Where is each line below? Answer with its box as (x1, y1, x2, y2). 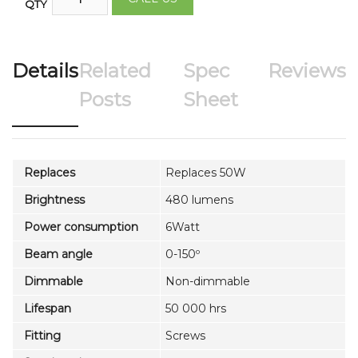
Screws (165, 328, 205, 343)
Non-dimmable (165, 273, 250, 288)
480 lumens (165, 192, 233, 207)
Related (78, 58, 151, 82)
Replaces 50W (165, 165, 246, 180)
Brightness (18, 192, 85, 207)
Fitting (18, 328, 61, 343)
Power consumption (18, 219, 138, 234)
